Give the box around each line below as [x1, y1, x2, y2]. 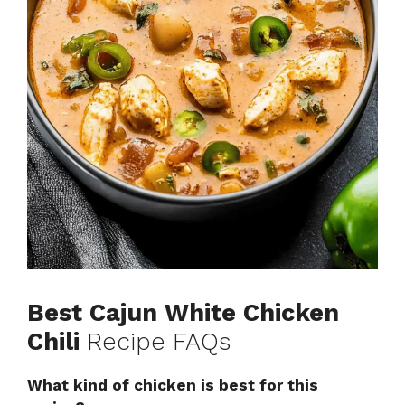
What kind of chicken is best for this [27, 376, 318, 395]
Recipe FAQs [80, 327, 231, 357]
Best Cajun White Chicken [27, 298, 339, 328]
